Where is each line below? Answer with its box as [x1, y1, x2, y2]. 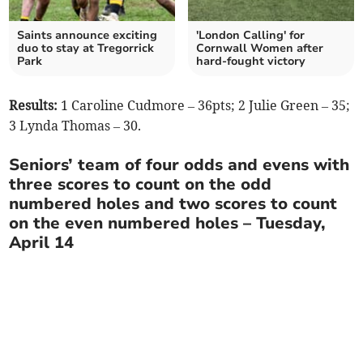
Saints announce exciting [17, 28, 158, 44]
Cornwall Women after [196, 41, 323, 57]
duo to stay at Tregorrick [17, 41, 155, 57]
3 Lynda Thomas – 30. [9, 117, 142, 135]
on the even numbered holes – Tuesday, [9, 212, 327, 235]
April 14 [9, 232, 75, 254]
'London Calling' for [196, 28, 305, 44]
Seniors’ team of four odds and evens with [9, 154, 350, 177]
